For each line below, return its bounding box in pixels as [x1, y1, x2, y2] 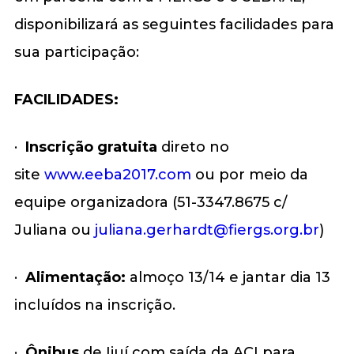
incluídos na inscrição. [13, 296, 175, 314]
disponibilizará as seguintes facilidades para [13, 15, 334, 33]
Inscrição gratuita [24, 137, 157, 156]
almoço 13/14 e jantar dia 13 [129, 268, 330, 286]
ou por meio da [190, 165, 308, 183]
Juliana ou [13, 220, 95, 239]
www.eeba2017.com [43, 165, 191, 183]
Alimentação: [24, 268, 130, 286]
